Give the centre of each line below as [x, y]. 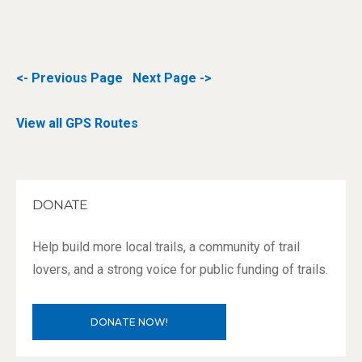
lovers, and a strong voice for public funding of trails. [181, 269]
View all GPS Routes [78, 123]
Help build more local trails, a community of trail [166, 247]
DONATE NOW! [130, 322]
